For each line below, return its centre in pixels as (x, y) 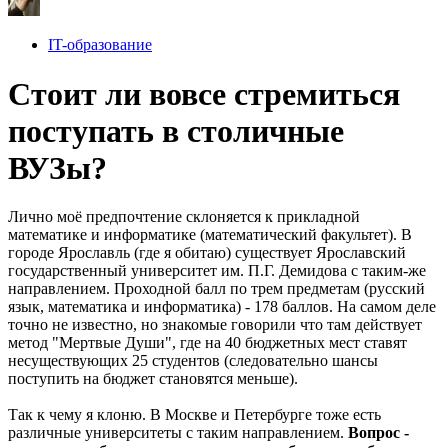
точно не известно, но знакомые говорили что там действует (215, 324)
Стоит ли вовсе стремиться (204, 93)
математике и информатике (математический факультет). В (210, 234)
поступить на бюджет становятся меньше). (153, 378)
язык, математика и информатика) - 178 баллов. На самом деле (222, 306)
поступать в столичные (176, 130)
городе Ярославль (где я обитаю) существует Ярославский (207, 252)
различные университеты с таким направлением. (178, 432)
